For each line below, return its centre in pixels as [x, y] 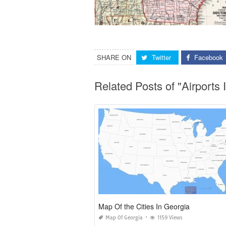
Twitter [161, 58]
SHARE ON [114, 58]
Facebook [209, 58]
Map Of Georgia [124, 218]
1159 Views [170, 218]
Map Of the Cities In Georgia [144, 207]
